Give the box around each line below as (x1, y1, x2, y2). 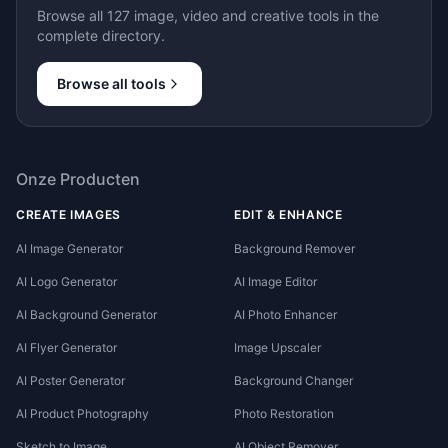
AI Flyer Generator (16, 340, 117, 355)
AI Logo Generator (16, 274, 117, 289)
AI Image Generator (16, 241, 123, 256)
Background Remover (234, 241, 355, 256)
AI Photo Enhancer (234, 307, 337, 322)
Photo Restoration (234, 406, 334, 421)
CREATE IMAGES (16, 207, 121, 222)
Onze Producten (16, 169, 140, 189)
